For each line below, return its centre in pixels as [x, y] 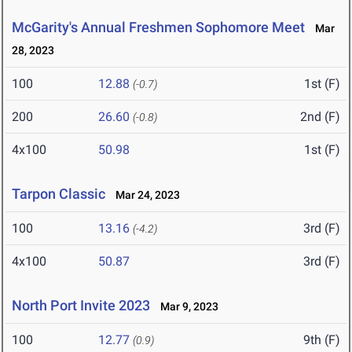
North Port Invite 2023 [81, 306]
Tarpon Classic [59, 194]
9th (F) [322, 340]
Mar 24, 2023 [144, 195]
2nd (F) [320, 117]
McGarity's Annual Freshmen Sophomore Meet [158, 27]
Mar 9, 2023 [186, 307]
